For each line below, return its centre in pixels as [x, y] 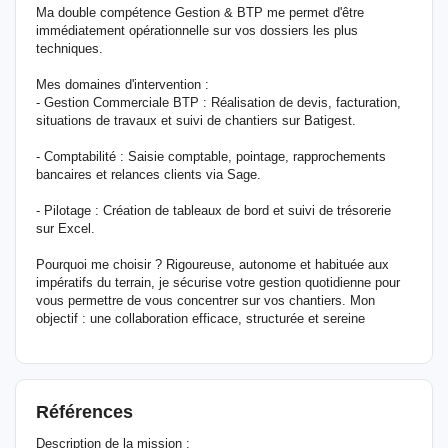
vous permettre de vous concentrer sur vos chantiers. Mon [205, 300]
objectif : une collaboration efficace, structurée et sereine [200, 318]
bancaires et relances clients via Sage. [148, 174]
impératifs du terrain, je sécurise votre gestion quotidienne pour [218, 282]
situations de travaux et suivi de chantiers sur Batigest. [196, 120]
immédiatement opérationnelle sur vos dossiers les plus [197, 30]
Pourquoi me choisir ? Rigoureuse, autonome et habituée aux [212, 264]
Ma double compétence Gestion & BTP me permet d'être [200, 12]
